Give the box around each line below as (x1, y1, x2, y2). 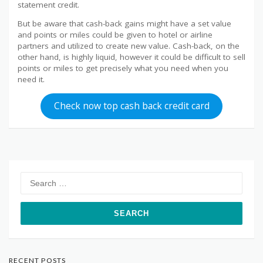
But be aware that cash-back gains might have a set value (18, 18, 231, 29)
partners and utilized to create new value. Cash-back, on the (18, 41, 240, 52)
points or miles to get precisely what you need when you (18, 63, 228, 74)
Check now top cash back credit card (53, 99, 210, 113)
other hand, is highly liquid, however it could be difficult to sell (18, 52, 245, 63)
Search (20, 171, 46, 183)
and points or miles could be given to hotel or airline (18, 29, 213, 41)
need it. (18, 74, 45, 85)
